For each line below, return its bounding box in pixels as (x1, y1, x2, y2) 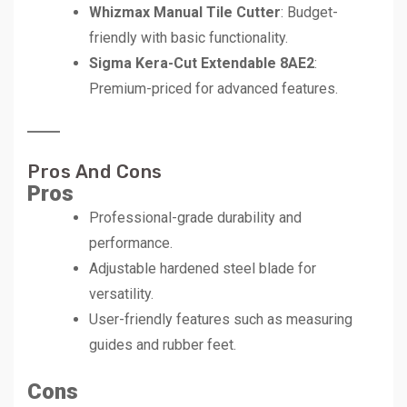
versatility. (89, 285, 154, 303)
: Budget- (281, 4, 338, 22)
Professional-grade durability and (89, 209, 302, 227)
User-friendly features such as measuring (89, 311, 352, 329)
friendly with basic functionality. (89, 29, 288, 47)
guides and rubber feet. (89, 336, 236, 354)
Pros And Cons (27, 161, 163, 184)
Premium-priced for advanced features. (89, 80, 338, 98)
